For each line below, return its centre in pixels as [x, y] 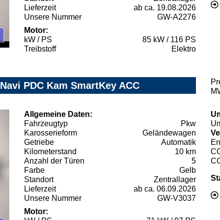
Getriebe [39, 142]
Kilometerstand [50, 151]
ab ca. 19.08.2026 [165, 7]
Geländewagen [169, 133]
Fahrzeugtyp [46, 123]
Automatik [179, 142]
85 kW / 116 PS [169, 39]
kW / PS [38, 39]
